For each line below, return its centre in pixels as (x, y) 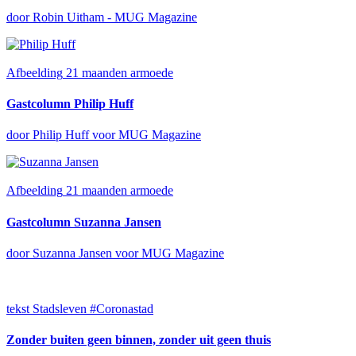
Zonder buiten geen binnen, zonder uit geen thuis (139, 340)
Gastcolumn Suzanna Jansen (84, 222)
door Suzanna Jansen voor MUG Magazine (115, 253)
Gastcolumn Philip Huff (70, 104)
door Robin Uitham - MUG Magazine (102, 17)
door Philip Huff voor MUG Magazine (104, 135)
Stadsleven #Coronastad (93, 308)
